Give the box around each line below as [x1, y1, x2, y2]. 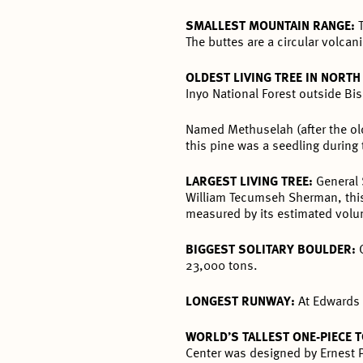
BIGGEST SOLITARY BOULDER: [186, 244, 360, 258]
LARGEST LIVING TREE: [186, 176, 317, 190]
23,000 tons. [186, 260, 258, 274]
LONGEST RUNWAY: [186, 296, 299, 310]
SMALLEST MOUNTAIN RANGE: [186, 20, 359, 34]
